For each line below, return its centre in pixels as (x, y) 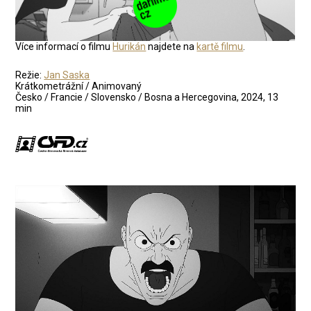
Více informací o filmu (64, 46)
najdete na (171, 46)
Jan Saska (67, 75)
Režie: (30, 75)
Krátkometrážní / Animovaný (79, 86)
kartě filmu (220, 46)
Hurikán (129, 46)
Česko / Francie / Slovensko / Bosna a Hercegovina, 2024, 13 (147, 97)
